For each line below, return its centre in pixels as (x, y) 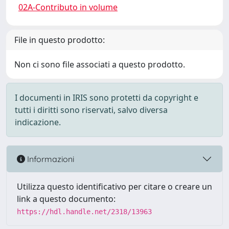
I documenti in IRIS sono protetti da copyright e (107, 98)
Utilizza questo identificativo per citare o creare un (114, 187)
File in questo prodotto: (60, 40)
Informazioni (50, 159)
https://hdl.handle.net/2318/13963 (84, 212)
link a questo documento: (66, 199)
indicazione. (38, 122)
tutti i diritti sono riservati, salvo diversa (91, 110)
